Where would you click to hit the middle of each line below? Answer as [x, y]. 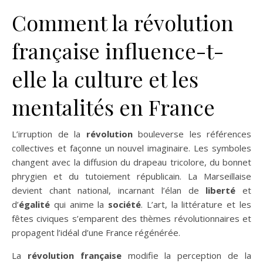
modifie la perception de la [186, 255]
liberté [221, 190]
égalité [34, 204]
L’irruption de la [49, 134]
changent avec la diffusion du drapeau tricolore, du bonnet [131, 162]
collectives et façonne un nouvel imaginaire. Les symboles [131, 148]
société [125, 204]
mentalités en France [113, 107]
